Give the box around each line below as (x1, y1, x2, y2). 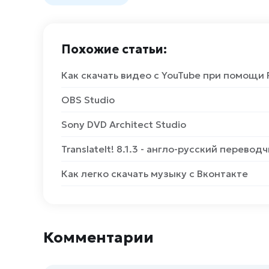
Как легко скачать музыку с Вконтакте (61, 168, 248, 180)
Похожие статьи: (61, 41, 167, 57)
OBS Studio (61, 94, 115, 106)
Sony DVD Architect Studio (61, 118, 186, 130)
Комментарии (43, 228, 154, 247)
